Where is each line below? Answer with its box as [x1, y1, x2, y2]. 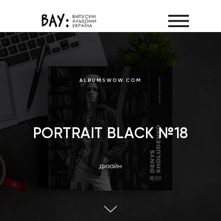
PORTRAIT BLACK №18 [33, 124, 188, 142]
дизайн [99, 162, 122, 170]
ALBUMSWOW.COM [79, 77, 142, 83]
